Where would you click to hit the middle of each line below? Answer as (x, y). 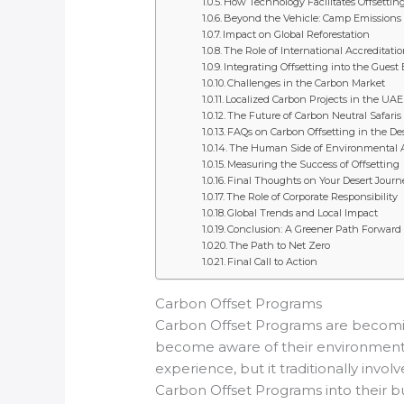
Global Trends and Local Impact (302, 212)
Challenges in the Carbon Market (306, 83)
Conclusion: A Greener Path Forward (314, 229)
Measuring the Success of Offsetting (313, 164)
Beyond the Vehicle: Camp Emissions (312, 18)
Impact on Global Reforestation (296, 34)
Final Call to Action (272, 261)
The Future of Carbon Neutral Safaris (314, 115)
